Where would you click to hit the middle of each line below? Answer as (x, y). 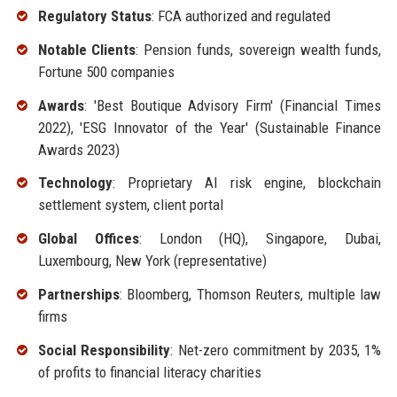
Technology (75, 183)
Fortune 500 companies (106, 71)
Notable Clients (87, 49)
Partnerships (78, 294)
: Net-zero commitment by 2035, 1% (276, 350)
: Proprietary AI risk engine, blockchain (247, 183)
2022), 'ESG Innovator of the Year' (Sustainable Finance (210, 127)
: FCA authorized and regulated (241, 16)
